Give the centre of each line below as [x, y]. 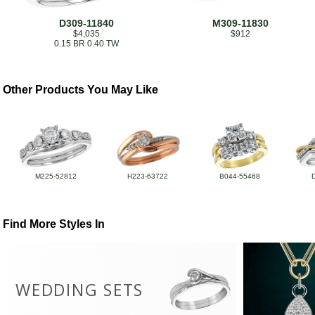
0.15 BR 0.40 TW [87, 44]
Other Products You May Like [81, 90]
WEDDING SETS [79, 290]
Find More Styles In [54, 224]
